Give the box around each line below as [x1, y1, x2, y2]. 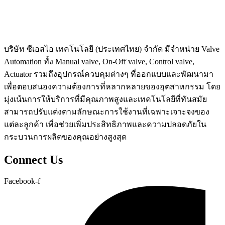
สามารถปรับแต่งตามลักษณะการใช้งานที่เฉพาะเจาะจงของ [4, 107, 209, 116]
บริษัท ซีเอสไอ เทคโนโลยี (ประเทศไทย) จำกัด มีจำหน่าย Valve [4, 44, 219, 53]
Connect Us [4, 153, 63, 166]
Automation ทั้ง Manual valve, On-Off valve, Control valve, [4, 57, 194, 66]
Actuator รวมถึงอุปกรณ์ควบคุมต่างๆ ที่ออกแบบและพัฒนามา [4, 69, 213, 78]
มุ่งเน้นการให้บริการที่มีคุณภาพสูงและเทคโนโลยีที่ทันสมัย [4, 94, 207, 103]
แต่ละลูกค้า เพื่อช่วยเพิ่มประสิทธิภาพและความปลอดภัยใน [4, 120, 206, 129]
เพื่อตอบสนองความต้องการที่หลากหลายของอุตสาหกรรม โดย [4, 82, 220, 91]
